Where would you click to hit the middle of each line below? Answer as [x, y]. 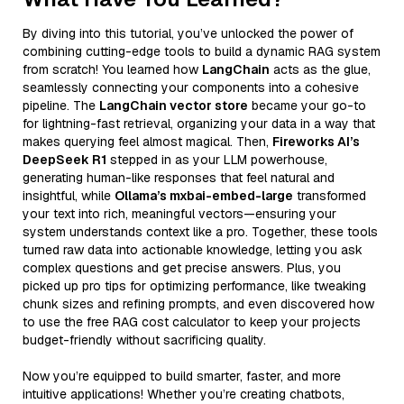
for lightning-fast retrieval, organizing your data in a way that [199, 123]
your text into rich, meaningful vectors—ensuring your [179, 213]
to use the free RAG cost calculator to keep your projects [192, 321]
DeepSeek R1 [64, 159]
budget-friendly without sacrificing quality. [144, 340]
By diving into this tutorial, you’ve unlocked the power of [188, 33]
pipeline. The [61, 105]
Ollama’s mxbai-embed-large [204, 195]
